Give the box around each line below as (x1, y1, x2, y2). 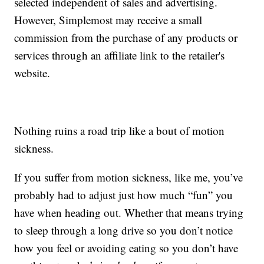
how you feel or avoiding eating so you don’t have (14, 240, 239, 256)
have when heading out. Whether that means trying (14, 205, 244, 220)
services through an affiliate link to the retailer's (14, 48, 225, 63)
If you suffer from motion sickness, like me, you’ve (14, 170, 243, 185)
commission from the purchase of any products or (14, 30, 238, 45)
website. (14, 65, 51, 81)
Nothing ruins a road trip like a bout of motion (14, 123, 225, 138)
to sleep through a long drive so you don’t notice (14, 223, 233, 238)
